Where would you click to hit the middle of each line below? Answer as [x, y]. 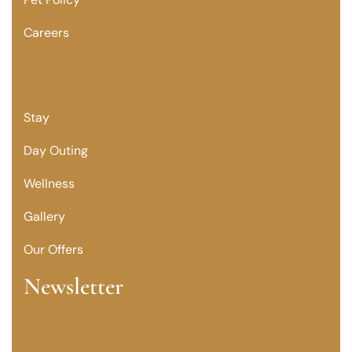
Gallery [44, 216]
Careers [46, 32]
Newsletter [73, 286]
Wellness [49, 183]
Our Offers [53, 249]
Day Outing [56, 150]
